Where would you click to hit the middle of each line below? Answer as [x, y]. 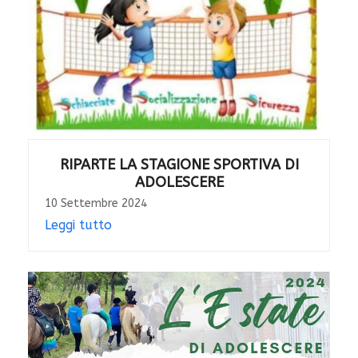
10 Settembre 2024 [95, 204]
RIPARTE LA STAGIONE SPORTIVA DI [179, 165]
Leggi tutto [78, 225]
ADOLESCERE [179, 183]
